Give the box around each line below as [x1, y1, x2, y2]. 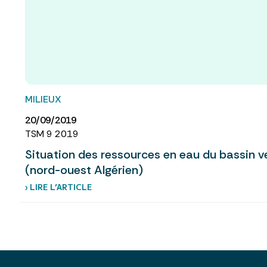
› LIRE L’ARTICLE [25, 181, 92, 193]
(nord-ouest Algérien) [25, 162, 143, 178]
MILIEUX [25, 92, 61, 105]
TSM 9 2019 [25, 128, 79, 141]
